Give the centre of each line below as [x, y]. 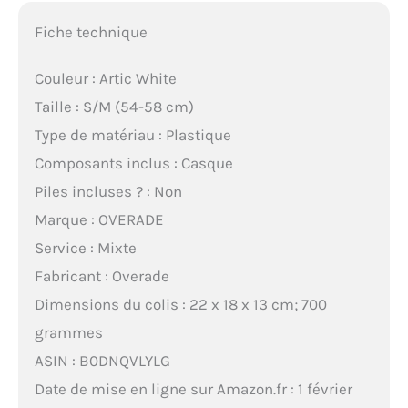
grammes [68, 332]
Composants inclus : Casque [133, 163]
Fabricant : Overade [102, 275]
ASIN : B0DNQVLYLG [102, 360]
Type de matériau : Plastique [133, 134]
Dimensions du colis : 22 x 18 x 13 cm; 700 [180, 304]
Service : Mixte [85, 247]
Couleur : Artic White [105, 78]
